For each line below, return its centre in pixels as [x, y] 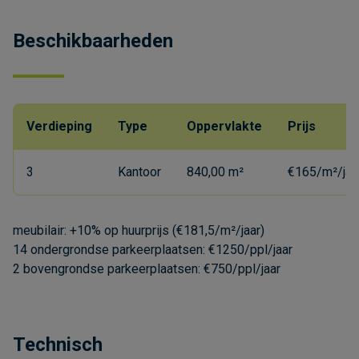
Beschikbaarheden [93, 40]
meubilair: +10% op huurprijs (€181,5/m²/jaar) [139, 230]
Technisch [58, 344]
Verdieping [59, 126]
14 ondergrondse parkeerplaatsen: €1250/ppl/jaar [153, 249]
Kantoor [139, 171]
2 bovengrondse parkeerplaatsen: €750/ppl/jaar [147, 268]
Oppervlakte [224, 126]
